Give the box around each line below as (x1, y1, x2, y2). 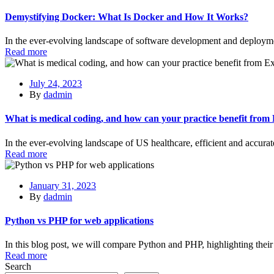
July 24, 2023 (29, 78, 82, 89)
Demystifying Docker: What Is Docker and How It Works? (5, 11, 248, 22)
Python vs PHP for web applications (5, 215, 154, 226)
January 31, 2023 (29, 180, 96, 191)
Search (5, 261, 31, 272)
